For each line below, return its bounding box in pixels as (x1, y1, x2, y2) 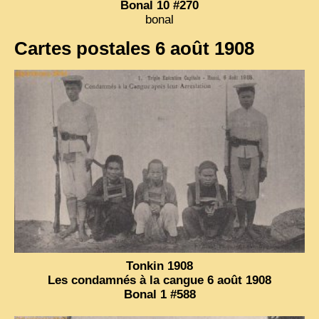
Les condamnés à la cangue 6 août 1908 (48, 273, 271, 287)
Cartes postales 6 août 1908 (14, 38, 254, 58)
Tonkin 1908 (126, 258, 193, 273)
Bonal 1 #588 (123, 287, 196, 301)
